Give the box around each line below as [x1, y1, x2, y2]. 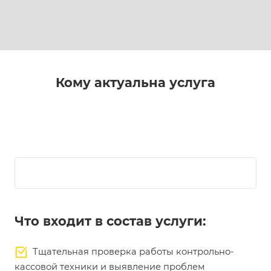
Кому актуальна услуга [56, 75, 215, 90]
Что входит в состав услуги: [15, 214, 206, 229]
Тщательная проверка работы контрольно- [28, 246, 234, 257]
